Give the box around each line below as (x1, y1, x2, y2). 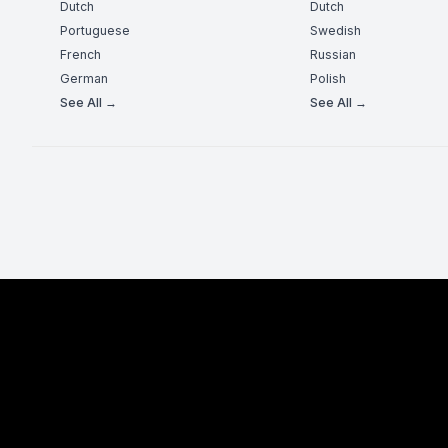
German (60, 71, 108, 87)
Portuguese (60, 23, 130, 39)
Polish (310, 71, 347, 87)
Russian (310, 47, 357, 63)
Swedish (310, 23, 362, 39)
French (60, 47, 101, 63)
